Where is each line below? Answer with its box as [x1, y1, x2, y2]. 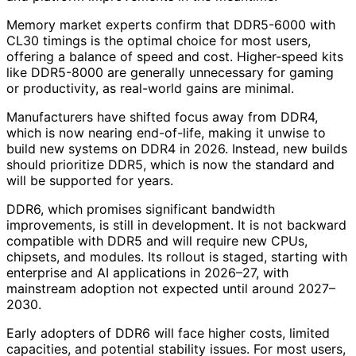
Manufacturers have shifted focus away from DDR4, [6, 109, 318, 126]
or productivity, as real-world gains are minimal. [6, 80, 294, 97]
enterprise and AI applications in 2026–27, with [6, 265, 288, 281]
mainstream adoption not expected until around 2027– [6, 281, 335, 297]
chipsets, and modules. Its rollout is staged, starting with [6, 249, 347, 265]
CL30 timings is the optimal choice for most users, [6, 33, 311, 49]
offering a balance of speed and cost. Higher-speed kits [6, 48, 343, 65]
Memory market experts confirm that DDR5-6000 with [6, 17, 335, 33]
